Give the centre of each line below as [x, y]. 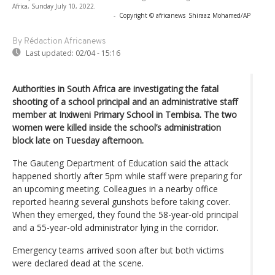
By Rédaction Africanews [59, 41]
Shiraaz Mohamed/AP [219, 15]
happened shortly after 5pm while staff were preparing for [127, 176]
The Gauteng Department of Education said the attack [120, 163]
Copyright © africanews [152, 15]
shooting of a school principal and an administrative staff [125, 101]
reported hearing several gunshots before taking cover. [121, 201]
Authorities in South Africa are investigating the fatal [115, 88]
